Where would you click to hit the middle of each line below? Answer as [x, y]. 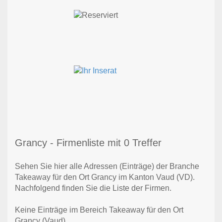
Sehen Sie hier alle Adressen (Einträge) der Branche [107, 166]
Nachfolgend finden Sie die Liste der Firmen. [93, 188]
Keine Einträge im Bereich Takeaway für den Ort [99, 210]
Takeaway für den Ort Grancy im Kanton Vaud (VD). [105, 177]
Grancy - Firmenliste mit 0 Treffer [88, 143]
